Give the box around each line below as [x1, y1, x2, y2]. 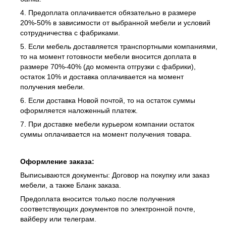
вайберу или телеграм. [20, 214, 96, 223]
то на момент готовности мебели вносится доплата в [20, 52, 196, 61]
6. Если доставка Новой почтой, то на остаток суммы [20, 96, 195, 104]
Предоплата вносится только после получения [20, 194, 175, 203]
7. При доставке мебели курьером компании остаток [20, 120, 194, 128]
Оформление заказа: [20, 157, 94, 165]
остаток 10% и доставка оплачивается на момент [20, 72, 184, 81]
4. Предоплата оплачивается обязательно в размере [20, 8, 196, 17]
